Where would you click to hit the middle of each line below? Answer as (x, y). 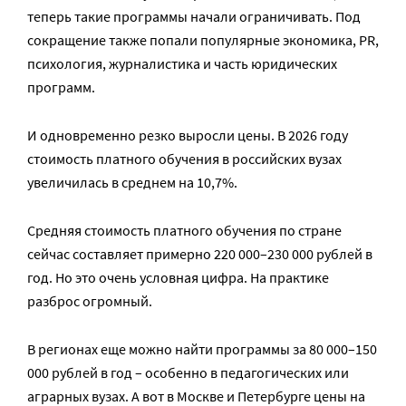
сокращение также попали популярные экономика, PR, (203, 40)
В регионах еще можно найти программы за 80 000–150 (202, 349)
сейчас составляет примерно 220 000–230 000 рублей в (200, 254)
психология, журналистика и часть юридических (182, 64)
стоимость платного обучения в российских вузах (184, 159)
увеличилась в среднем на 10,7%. (132, 183)
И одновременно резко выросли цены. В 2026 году (188, 135)
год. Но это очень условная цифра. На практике (178, 278)
